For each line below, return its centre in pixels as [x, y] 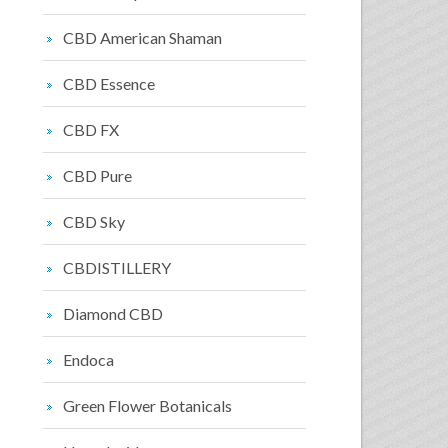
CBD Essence [109, 83]
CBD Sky [94, 221]
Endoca [88, 359]
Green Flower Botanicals [147, 405]
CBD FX [91, 129]
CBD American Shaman [142, 37]
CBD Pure [97, 175]
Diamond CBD [113, 313]
